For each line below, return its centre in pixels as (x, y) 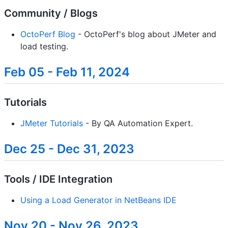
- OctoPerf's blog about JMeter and (146, 34)
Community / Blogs (51, 13)
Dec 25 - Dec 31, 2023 (69, 149)
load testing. (44, 47)
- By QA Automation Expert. (138, 123)
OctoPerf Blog (48, 34)
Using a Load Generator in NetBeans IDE (98, 200)
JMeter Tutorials (52, 123)
